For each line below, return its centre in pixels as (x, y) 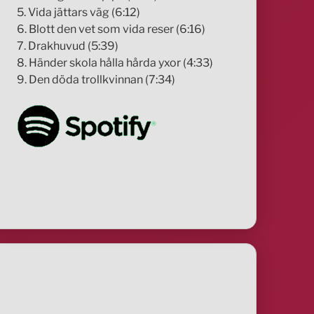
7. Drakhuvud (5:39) (68, 46)
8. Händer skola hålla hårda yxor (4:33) (115, 62)
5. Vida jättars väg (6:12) (79, 12)
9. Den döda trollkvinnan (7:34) (96, 79)
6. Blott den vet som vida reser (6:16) (111, 29)
